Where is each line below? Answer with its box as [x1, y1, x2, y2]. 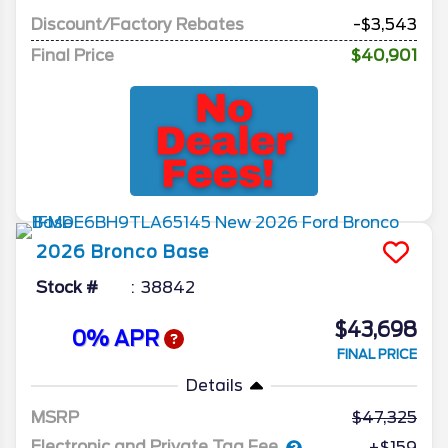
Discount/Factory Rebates [31, 14, 244, 34]
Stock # [36, 277, 98, 297]
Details [185, 375, 243, 395]
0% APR [71, 327, 164, 352]
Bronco [91, 241, 158, 262]
